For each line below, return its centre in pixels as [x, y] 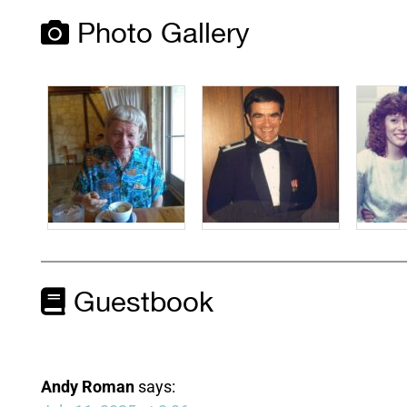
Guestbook [139, 303]
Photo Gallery [159, 35]
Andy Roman [87, 387]
